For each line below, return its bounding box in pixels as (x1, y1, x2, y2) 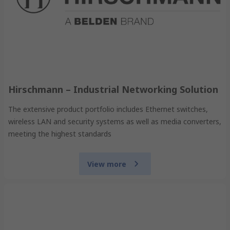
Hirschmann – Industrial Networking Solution (8, 83, 218, 96)
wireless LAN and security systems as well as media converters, (8, 117, 221, 127)
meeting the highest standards (8, 129, 111, 139)
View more (87, 159, 126, 169)
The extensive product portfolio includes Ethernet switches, (8, 104, 208, 114)
